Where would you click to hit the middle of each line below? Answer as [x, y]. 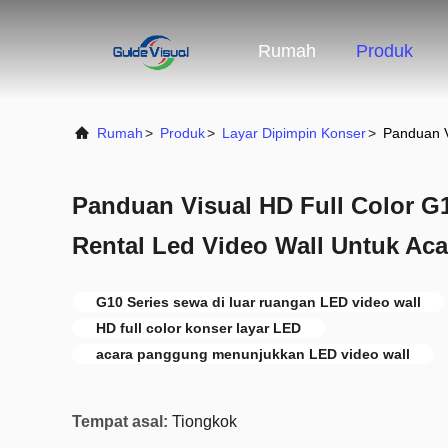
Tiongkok [204, 421]
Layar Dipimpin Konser [294, 133]
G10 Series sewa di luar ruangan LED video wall [258, 302]
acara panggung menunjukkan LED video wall [253, 354]
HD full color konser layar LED [198, 328]
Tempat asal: [120, 421]
